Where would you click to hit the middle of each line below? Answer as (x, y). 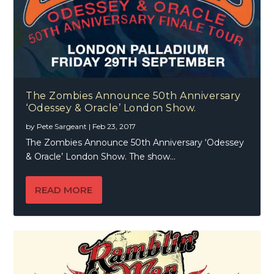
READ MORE (64, 190)
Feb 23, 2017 (114, 127)
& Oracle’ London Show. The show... (101, 157)
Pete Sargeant (62, 127)
